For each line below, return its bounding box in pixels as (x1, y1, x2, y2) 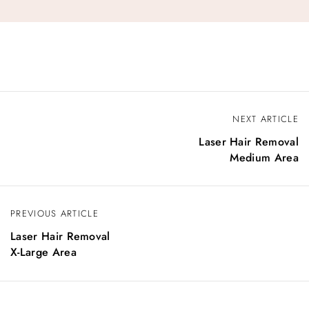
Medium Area (230, 150, 299, 166)
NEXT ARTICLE (232, 112, 299, 126)
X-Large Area (10, 244, 77, 260)
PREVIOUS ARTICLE (10, 207, 99, 220)
